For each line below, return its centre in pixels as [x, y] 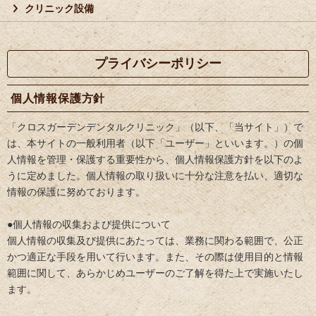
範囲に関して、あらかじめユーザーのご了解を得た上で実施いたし [155, 273]
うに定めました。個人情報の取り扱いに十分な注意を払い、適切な [155, 175]
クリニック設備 [59, 8]
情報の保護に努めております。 [76, 192]
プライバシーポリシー [158, 64]
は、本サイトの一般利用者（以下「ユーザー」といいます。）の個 [155, 143]
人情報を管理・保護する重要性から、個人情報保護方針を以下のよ [155, 159]
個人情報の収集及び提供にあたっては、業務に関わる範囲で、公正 [155, 240]
